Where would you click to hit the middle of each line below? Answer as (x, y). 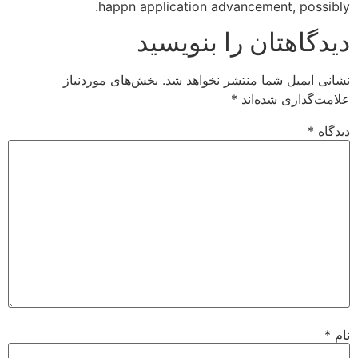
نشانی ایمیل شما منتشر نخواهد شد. (256, 80)
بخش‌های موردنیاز (111, 80)
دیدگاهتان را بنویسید (243, 42)
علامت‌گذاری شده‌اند (294, 99)
